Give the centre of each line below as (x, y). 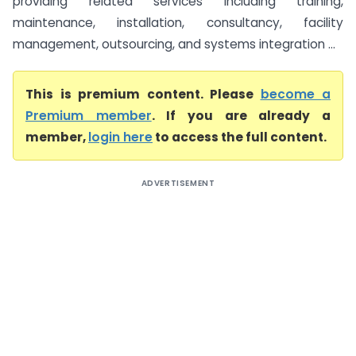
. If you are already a (241, 116)
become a (295, 94)
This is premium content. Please (143, 94)
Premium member (89, 116)
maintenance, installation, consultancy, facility (178, 23)
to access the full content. (240, 137)
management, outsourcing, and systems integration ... (174, 44)
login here (120, 137)
